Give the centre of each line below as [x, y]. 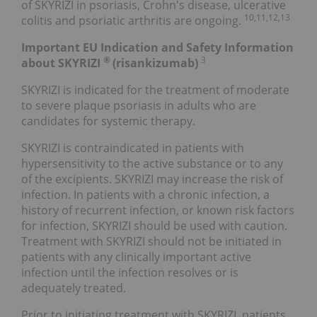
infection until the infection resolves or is [130, 273]
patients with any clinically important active [136, 257]
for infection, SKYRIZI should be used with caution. [154, 226]
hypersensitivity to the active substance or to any [152, 164]
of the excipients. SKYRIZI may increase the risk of [152, 179]
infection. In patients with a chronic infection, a [145, 195]
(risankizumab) [157, 63]
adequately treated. [74, 288]
